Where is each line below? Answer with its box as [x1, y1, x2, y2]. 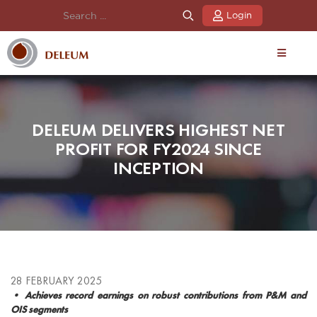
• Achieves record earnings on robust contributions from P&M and [11, 289, 306, 301]
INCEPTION [113, 157, 204, 180]
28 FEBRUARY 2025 [11, 273, 102, 287]
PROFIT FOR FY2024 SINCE [55, 138, 262, 161]
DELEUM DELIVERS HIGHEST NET [32, 119, 285, 142]
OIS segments [11, 303, 68, 316]
